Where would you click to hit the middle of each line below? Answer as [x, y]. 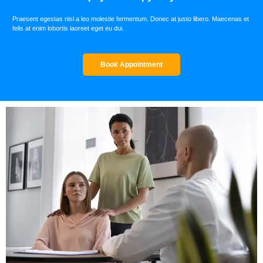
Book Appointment [131, 64]
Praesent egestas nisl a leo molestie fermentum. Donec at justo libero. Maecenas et [131, 19]
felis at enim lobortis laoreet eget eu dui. [68, 28]
